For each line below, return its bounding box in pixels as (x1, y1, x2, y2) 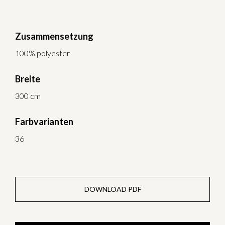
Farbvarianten (15, 116, 73, 127)
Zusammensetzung (15, 30, 93, 42)
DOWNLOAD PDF (84, 185, 141, 194)
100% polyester (15, 48, 70, 58)
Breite (15, 73, 40, 84)
